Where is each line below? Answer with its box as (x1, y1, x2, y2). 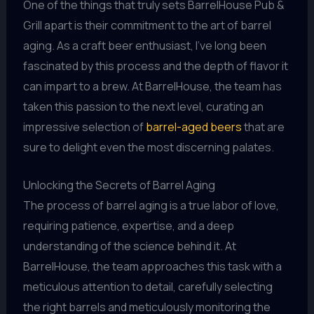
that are (241, 118, 285, 135)
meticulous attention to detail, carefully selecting (22, 279, 273, 295)
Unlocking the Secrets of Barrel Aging (22, 177, 215, 193)
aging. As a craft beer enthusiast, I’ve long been (22, 37, 266, 53)
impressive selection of (22, 118, 146, 135)
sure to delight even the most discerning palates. (22, 139, 274, 155)
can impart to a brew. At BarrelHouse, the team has (22, 78, 282, 94)
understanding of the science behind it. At (22, 238, 236, 254)
